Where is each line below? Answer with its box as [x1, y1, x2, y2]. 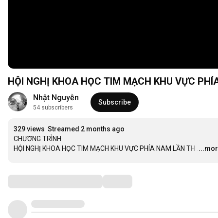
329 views [14, 125, 45, 133]
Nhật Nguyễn [33, 93, 79, 103]
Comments [7, 175, 56, 187]
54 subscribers [33, 104, 73, 111]
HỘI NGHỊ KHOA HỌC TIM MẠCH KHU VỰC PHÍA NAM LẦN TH [14, 145, 195, 153]
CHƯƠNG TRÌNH [14, 135, 61, 143]
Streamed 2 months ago [48, 125, 125, 133]
